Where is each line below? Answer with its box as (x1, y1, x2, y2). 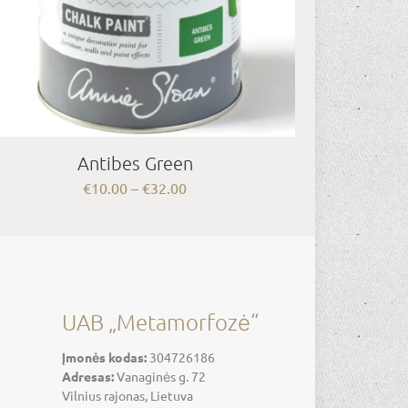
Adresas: (62, 367, 114, 384)
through (186, 234, 239, 253)
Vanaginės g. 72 (114, 367, 206, 384)
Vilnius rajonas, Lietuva (62, 386, 193, 403)
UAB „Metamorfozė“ (62, 307, 259, 335)
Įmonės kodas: (62, 348, 147, 365)
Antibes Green (76, 151, 193, 174)
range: (186, 196, 228, 215)
